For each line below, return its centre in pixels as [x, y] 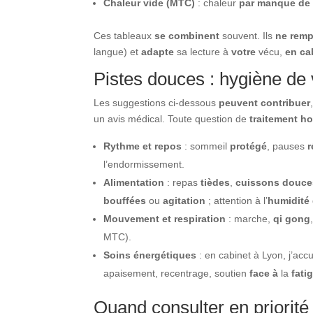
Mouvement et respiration [165, 218]
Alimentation [134, 182]
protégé [249, 146]
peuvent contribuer [265, 102]
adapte [158, 51]
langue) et [118, 51]
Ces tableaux [124, 35]
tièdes [216, 182]
